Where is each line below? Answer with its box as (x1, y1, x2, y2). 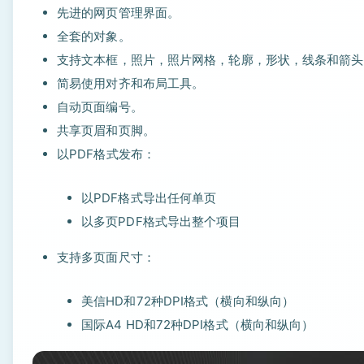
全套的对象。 (57, 28, 131, 44)
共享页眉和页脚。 (57, 123, 155, 138)
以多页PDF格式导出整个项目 (81, 214, 241, 229)
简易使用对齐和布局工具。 (57, 76, 205, 91)
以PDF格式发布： (57, 146, 155, 162)
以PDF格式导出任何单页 (81, 190, 217, 206)
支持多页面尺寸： (57, 249, 155, 265)
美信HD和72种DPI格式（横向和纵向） (81, 293, 294, 309)
